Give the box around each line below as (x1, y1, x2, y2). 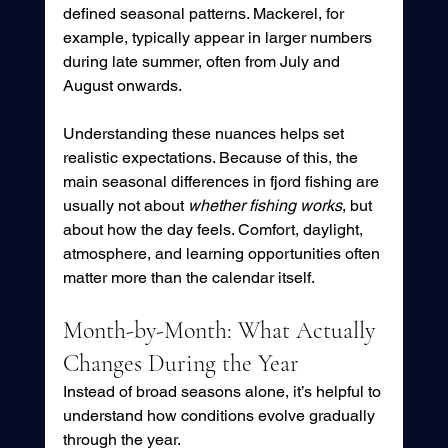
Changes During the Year (62, 349, 299, 379)
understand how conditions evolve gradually (62, 406, 379, 426)
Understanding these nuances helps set (62, 124, 348, 144)
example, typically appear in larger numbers (62, 28, 376, 48)
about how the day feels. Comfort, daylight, (62, 220, 367, 240)
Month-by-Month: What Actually (62, 316, 381, 346)
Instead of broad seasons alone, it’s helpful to (62, 382, 385, 402)
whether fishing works (187, 196, 342, 216)
